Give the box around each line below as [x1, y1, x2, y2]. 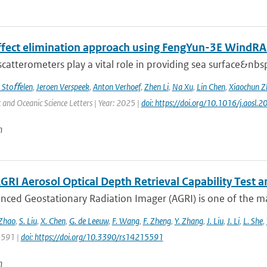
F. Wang [111, 215, 139, 226]
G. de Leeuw [69, 215, 108, 226]
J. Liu [206, 215, 223, 226]
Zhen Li [144, 81, 169, 92]
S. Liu [18, 215, 37, 226]
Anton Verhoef [92, 81, 141, 92]
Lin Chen [196, 81, 225, 92]
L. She [243, 215, 263, 226]
